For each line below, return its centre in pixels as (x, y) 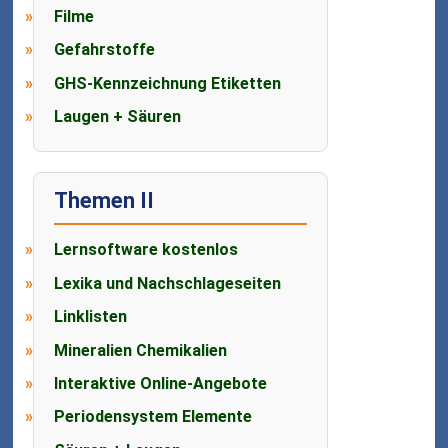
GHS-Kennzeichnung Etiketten (168, 83)
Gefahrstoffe (105, 50)
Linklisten (91, 317)
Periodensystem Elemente (153, 417)
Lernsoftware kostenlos (146, 250)
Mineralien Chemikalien (141, 350)
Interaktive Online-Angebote (161, 383)
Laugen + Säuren (118, 117)
